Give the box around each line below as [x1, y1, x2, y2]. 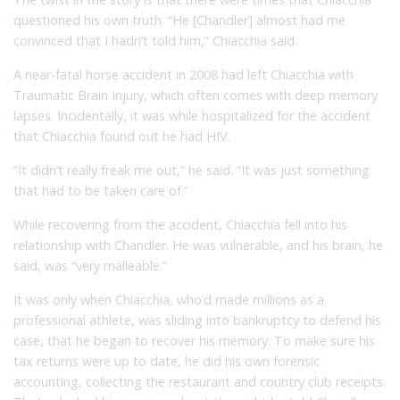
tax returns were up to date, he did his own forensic [13, 352, 320, 370]
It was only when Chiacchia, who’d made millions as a [13, 290, 324, 308]
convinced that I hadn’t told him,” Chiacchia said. [13, 31, 297, 49]
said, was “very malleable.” [13, 256, 167, 274]
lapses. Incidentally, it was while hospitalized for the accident [13, 106, 371, 124]
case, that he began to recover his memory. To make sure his [13, 331, 375, 349]
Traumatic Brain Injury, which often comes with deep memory [13, 86, 378, 104]
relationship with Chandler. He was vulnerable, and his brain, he [13, 236, 383, 254]
